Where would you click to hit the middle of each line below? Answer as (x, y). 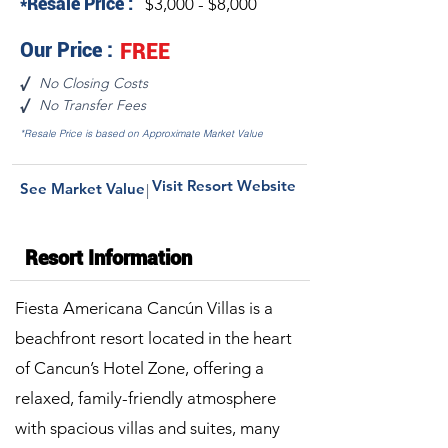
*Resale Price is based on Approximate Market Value (141, 133)
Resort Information (108, 258)
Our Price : (66, 50)
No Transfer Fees (92, 105)
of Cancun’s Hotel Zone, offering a (139, 368)
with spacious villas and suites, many (147, 428)
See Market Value (82, 188)
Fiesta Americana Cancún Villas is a (144, 308)
